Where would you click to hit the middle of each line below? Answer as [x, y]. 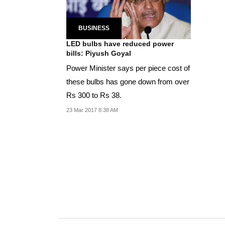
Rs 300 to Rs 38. [94, 95]
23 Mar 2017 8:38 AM [92, 110]
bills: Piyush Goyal [99, 53]
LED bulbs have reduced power [120, 43]
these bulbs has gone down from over [128, 81]
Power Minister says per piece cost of [128, 68]
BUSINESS [94, 28]
